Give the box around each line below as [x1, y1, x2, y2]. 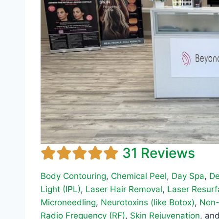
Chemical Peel [111, 171, 167, 181]
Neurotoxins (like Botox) [101, 197, 195, 208]
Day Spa [172, 171, 204, 181]
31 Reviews [122, 145, 195, 162]
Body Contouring [41, 171, 106, 181]
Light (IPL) [41, 184, 81, 195]
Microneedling [41, 197, 96, 208]
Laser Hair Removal [86, 184, 162, 195]
